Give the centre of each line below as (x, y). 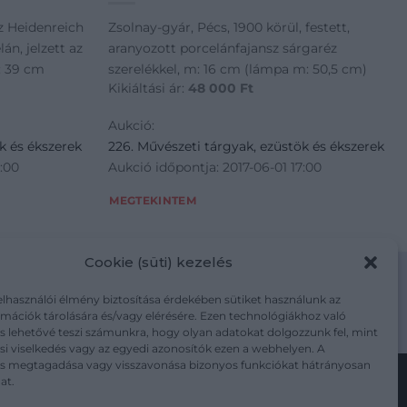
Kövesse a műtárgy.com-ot (203, 396)
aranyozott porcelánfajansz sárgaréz (223, 49)
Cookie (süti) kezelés (159, 262)
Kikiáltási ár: (149, 88)
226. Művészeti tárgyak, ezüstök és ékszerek (247, 146)
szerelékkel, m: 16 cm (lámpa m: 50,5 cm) (238, 69)
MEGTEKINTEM (153, 201)
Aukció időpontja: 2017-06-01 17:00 (215, 167)
